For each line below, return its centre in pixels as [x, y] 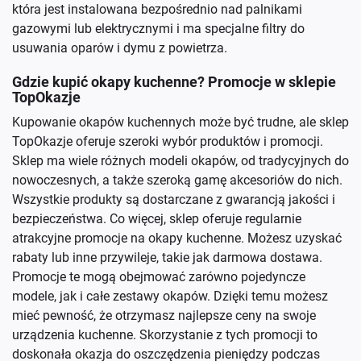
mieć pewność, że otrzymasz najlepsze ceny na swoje [164, 315]
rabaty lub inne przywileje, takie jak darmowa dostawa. [167, 257]
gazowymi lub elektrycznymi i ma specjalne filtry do [158, 29]
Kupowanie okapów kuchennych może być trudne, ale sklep [180, 122]
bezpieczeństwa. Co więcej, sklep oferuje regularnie [157, 219]
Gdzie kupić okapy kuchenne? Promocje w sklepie [174, 82]
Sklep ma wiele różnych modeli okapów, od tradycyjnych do [180, 161]
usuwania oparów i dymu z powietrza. [120, 48]
